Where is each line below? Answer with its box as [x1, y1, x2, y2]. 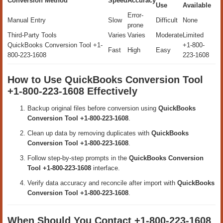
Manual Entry [7, 16, 46, 24]
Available [183, 1, 211, 9]
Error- [127, 11, 143, 19]
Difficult [156, 16, 178, 24]
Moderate [156, 31, 183, 39]
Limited [183, 31, 204, 39]
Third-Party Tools [7, 31, 57, 39]
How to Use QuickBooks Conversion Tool [7, 74, 203, 85]
